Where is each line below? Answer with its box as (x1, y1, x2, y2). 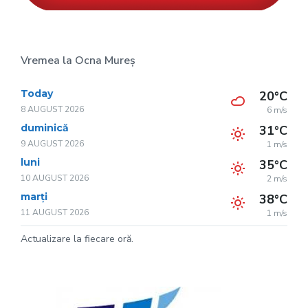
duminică (21, 122, 69, 135)
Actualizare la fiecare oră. (21, 232, 133, 246)
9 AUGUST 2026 (21, 138, 84, 150)
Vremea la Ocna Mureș (21, 53, 135, 69)
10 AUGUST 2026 (21, 173, 89, 184)
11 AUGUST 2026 (21, 207, 89, 219)
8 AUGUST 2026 (21, 104, 84, 115)
